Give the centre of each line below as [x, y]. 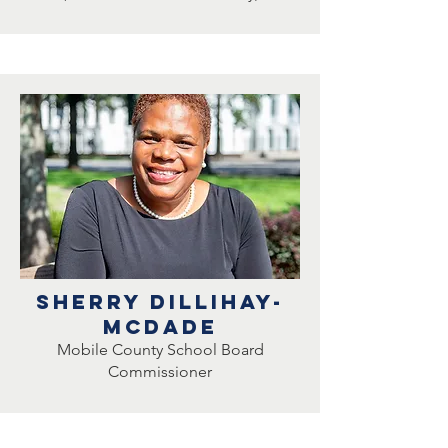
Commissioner [160, 371]
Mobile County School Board [160, 349]
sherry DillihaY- [160, 301]
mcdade [160, 326]
